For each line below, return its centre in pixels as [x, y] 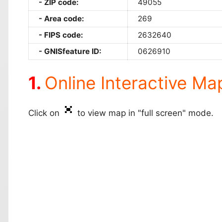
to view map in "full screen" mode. [144, 113]
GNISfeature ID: [73, 51]
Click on [45, 113]
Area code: [64, 18]
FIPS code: [64, 35]
